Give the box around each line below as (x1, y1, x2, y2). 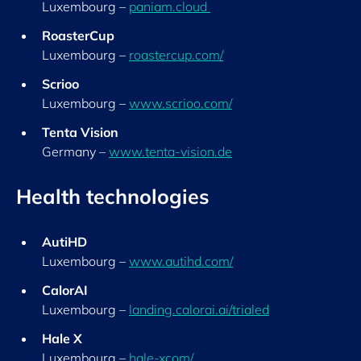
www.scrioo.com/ (129, 95, 232, 111)
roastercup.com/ (129, 47, 223, 63)
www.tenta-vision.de (109, 143, 232, 160)
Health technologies (16, 184, 210, 209)
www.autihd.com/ (129, 253, 233, 269)
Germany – (42, 143, 109, 160)
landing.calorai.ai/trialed (129, 301, 269, 317)
